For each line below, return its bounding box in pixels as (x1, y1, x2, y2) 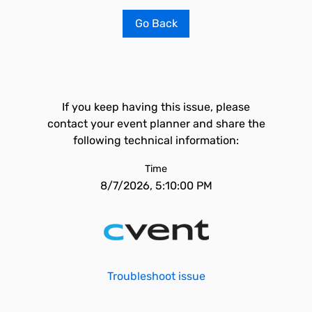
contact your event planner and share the (47, 117, 265, 130)
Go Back (134, 17, 178, 30)
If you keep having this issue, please (62, 100, 250, 114)
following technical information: (73, 134, 239, 147)
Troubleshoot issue (107, 270, 205, 283)
